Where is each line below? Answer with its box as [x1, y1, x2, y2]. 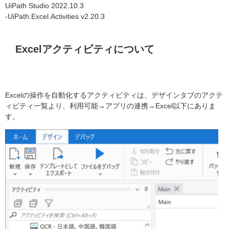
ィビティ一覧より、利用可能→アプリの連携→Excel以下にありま [5, 102, 216, 109]
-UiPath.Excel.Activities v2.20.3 [5, 13, 105, 20]
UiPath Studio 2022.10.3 [5, 2, 84, 10]
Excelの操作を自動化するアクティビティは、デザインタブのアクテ [5, 91, 223, 99]
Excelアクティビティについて [15, 44, 154, 55]
